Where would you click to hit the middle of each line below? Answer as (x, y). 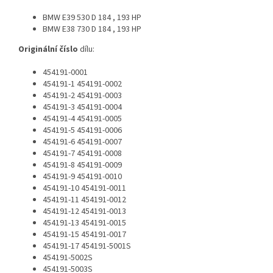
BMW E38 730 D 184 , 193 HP (92, 30)
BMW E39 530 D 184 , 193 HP (92, 18)
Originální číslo (48, 50)
